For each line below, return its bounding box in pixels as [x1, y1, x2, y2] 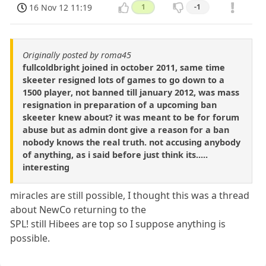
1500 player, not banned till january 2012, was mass [23, 87, 239, 99]
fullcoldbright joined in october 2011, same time [23, 62, 225, 74]
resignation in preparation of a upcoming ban [23, 99, 217, 111]
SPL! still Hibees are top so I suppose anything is [10, 217, 226, 231]
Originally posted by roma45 [23, 49, 131, 61]
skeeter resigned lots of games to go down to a [23, 74, 224, 86]
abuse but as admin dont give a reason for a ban [23, 124, 229, 136]
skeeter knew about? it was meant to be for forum [23, 112, 239, 123]
